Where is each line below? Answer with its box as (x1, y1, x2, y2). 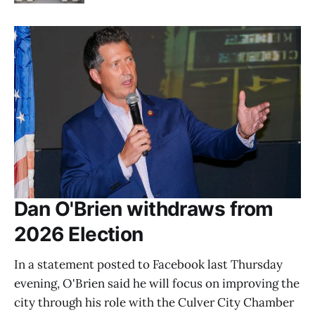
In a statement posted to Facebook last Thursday (14, 257, 283, 273)
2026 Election (14, 222, 143, 247)
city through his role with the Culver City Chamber (14, 295, 294, 311)
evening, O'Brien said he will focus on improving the (14, 276, 300, 292)
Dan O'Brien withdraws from (14, 197, 274, 221)
